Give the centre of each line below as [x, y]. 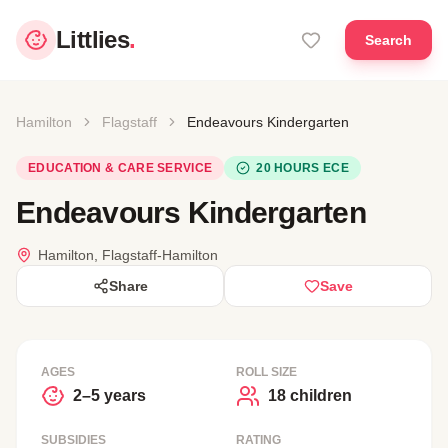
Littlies [93, 39]
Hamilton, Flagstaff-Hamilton [128, 255]
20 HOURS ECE [302, 168]
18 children [310, 395]
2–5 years [109, 395]
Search [388, 40]
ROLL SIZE [266, 372]
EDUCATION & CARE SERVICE [120, 168]
